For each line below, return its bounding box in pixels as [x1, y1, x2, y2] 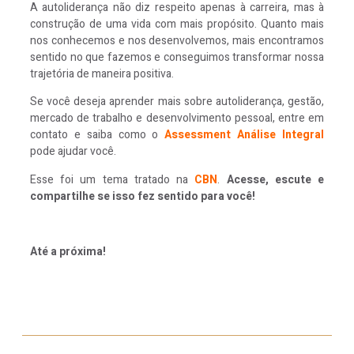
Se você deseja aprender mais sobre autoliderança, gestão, [30, 93, 324, 111]
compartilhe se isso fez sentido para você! [30, 187, 255, 205]
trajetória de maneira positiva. [30, 65, 174, 82]
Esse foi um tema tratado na [30, 171, 195, 188]
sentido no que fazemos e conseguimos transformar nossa [30, 48, 324, 66]
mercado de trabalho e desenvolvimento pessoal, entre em [30, 110, 324, 127]
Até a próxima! [30, 243, 106, 261]
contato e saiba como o [30, 126, 165, 144]
